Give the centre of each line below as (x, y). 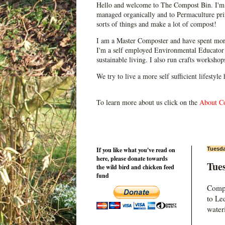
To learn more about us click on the (147, 102)
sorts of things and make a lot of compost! (156, 24)
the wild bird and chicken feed (135, 167)
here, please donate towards (132, 158)
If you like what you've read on (136, 150)
